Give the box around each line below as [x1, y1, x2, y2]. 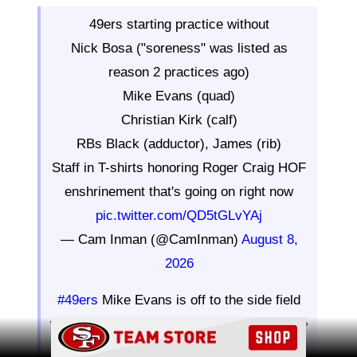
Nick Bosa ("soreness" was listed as [70, 40, 288, 56]
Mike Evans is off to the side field [98, 292, 300, 308]
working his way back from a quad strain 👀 [49, 316, 308, 331]
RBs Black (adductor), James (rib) [76, 135, 281, 151]
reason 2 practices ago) [108, 64, 249, 80]
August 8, [241, 231, 298, 247]
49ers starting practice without [88, 16, 269, 32]
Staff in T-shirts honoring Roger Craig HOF [52, 159, 306, 175]
